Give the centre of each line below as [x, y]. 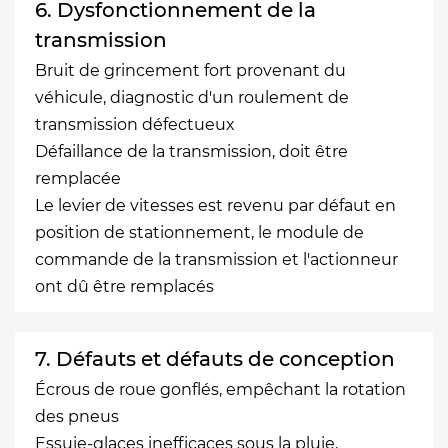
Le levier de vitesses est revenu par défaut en [215, 205]
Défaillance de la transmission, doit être [191, 151]
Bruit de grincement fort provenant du [190, 70]
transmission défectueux [135, 124]
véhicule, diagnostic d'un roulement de [192, 97]
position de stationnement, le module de [199, 232]
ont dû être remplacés [124, 286]
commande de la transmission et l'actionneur [216, 259]
